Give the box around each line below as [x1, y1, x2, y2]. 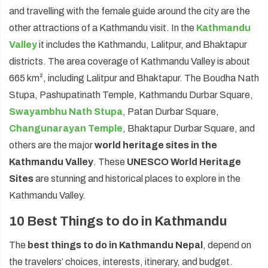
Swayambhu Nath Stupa [9, 106, 123, 117]
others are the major [9, 139, 95, 150]
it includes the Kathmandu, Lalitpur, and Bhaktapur [37, 39, 247, 50]
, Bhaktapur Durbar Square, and [123, 123, 255, 133]
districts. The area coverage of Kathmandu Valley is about [9, 56, 250, 66]
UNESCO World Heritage [127, 156, 241, 167]
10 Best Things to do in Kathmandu [9, 214, 227, 229]
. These [93, 156, 127, 167]
